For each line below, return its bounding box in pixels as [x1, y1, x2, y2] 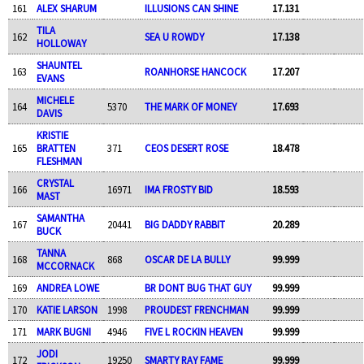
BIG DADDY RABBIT [144, 217, 225, 231]
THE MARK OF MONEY [144, 99, 236, 113]
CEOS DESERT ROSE [144, 141, 228, 154]
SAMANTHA [36, 210, 84, 224]
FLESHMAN [36, 154, 82, 167]
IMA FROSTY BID [144, 182, 213, 196]
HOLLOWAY [36, 36, 86, 50]
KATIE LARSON [36, 302, 97, 316]
